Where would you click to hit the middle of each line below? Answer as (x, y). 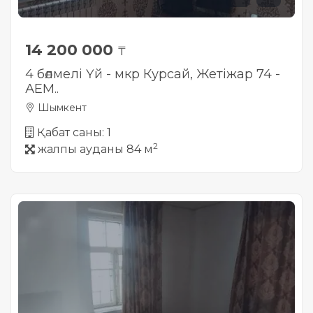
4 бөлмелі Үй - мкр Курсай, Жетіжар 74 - (153, 74)
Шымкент (61, 108)
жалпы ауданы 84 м (95, 149)
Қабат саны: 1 (74, 132)
